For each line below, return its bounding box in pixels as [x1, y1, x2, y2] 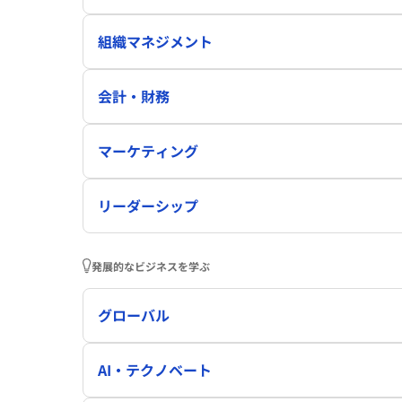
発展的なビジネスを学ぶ [92, 258, 210, 274]
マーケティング [98, 140, 198, 162]
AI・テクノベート [98, 359, 212, 381]
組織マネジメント [98, 31, 213, 53]
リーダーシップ [98, 195, 198, 217]
